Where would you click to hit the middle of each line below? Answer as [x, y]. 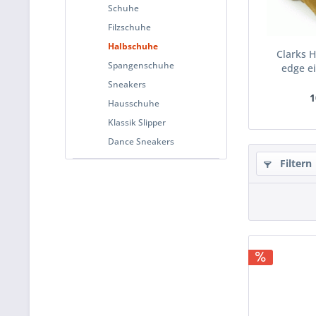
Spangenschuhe [141, 65]
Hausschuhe [134, 103]
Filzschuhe [129, 27]
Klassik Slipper [137, 122]
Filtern [294, 163]
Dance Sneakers [141, 141]
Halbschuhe [133, 46]
